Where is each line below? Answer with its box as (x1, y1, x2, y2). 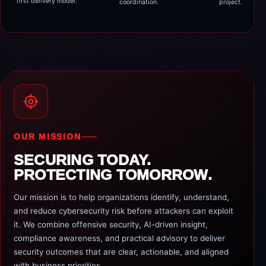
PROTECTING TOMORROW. (14, 167, 212, 183)
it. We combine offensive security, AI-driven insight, (14, 220, 208, 229)
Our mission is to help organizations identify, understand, (14, 192, 229, 202)
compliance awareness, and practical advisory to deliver (14, 233, 225, 243)
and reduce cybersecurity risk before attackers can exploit (14, 206, 233, 216)
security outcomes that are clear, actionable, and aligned (14, 247, 229, 256)
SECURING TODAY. (14, 152, 151, 168)
